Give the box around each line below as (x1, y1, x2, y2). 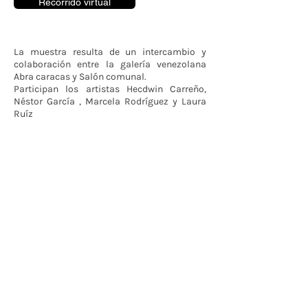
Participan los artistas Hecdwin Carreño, (14, 83, 206, 95)
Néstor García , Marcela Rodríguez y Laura (14, 96, 206, 107)
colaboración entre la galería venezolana (14, 58, 206, 70)
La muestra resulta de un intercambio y (14, 46, 206, 58)
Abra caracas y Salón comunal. (14, 71, 146, 82)
